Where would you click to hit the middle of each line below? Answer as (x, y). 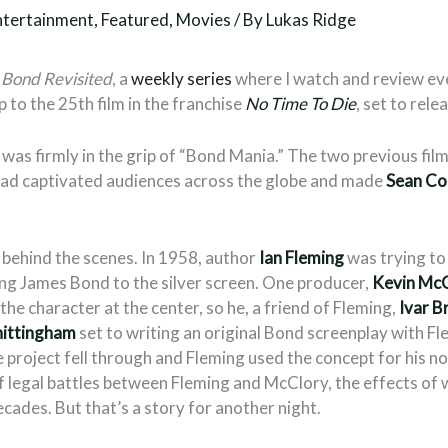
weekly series (182, 79)
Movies (204, 20)
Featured (135, 20)
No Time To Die (301, 104)
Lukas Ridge (311, 20)
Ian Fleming (302, 258)
